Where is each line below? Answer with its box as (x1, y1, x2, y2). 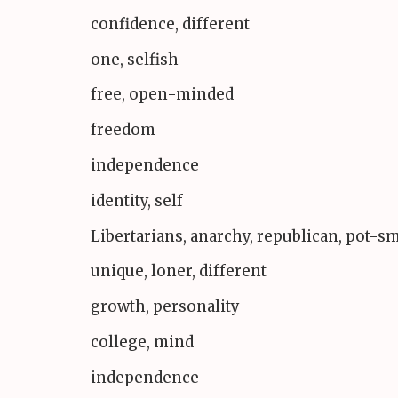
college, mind (91, 331, 194, 352)
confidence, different (91, 13, 250, 34)
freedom (91, 120, 155, 140)
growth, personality (91, 297, 240, 317)
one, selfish (91, 49, 179, 69)
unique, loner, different (91, 261, 267, 282)
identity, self (91, 190, 183, 211)
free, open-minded (91, 84, 234, 105)
